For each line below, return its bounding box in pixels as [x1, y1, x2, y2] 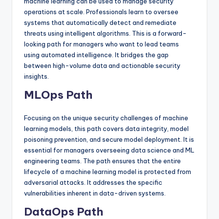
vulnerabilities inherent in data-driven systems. [24, 189, 166, 197]
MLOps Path [24, 88, 92, 102]
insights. [24, 72, 49, 80]
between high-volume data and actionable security [24, 61, 180, 69]
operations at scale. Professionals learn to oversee [24, 7, 178, 16]
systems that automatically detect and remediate [24, 18, 176, 26]
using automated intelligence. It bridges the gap [24, 50, 169, 59]
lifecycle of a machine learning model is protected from [24, 167, 191, 175]
